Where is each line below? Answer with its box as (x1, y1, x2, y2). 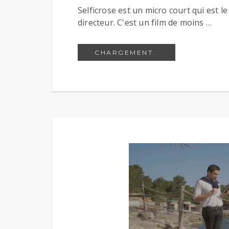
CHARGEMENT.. (95, 48, 158, 56)
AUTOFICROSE (158, 48, 218, 56)
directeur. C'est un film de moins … (78, 16, 212, 28)
